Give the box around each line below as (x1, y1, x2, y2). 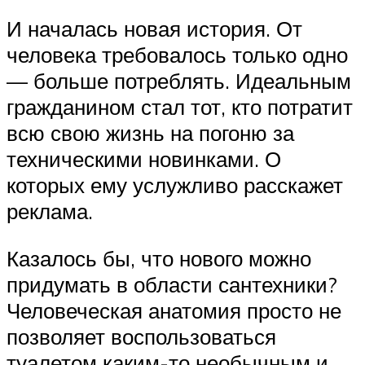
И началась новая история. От (7, 15, 302, 42)
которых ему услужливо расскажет (7, 172, 343, 199)
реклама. (7, 198, 93, 225)
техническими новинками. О (7, 146, 281, 173)
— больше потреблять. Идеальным (7, 68, 351, 95)
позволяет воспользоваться (7, 323, 276, 350)
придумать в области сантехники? (7, 270, 337, 297)
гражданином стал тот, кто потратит (7, 94, 353, 121)
